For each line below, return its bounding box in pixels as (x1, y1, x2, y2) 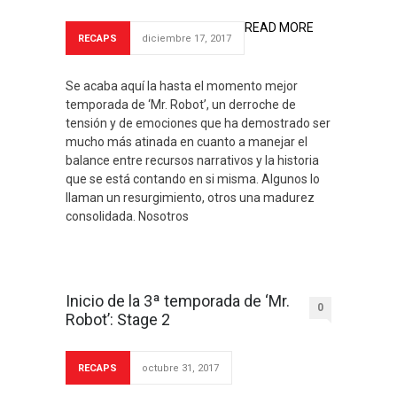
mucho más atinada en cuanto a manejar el (66, 135, 307, 149)
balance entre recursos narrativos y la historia (66, 153, 319, 167)
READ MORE (245, 20, 314, 35)
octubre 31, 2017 (142, 362, 219, 374)
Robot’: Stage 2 (66, 310, 170, 329)
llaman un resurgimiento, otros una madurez (66, 191, 315, 205)
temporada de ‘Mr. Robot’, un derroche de (66, 97, 296, 112)
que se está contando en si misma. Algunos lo (66, 172, 320, 186)
